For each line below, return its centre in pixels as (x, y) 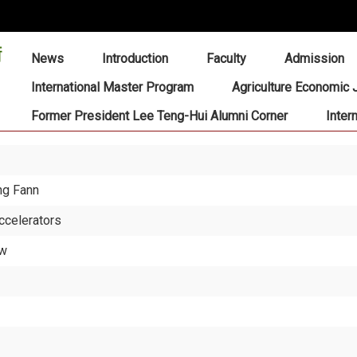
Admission (314, 59)
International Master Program (112, 87)
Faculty (226, 59)
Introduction (135, 59)
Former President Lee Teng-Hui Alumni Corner (159, 116)
